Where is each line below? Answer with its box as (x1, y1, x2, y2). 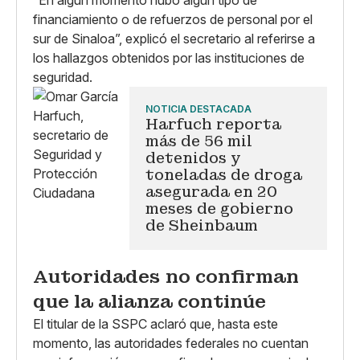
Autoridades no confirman (33, 264, 299, 288)
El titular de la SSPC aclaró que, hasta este (33, 315, 278, 332)
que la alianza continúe (33, 289, 266, 313)
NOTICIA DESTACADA (145, 102, 252, 115)
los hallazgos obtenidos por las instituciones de (33, 49, 305, 66)
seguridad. (33, 68, 92, 85)
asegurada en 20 (145, 182, 277, 201)
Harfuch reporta (145, 114, 281, 133)
